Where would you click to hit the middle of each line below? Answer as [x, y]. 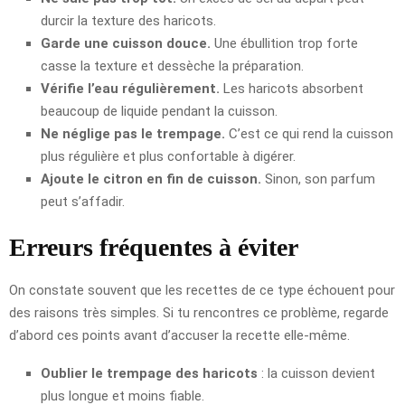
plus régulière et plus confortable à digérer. [168, 156]
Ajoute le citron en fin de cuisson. [151, 179]
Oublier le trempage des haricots [149, 373]
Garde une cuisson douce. [126, 43]
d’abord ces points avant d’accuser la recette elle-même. [179, 335]
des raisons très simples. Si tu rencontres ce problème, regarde [199, 312]
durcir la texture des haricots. [128, 20]
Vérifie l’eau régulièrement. [130, 88]
